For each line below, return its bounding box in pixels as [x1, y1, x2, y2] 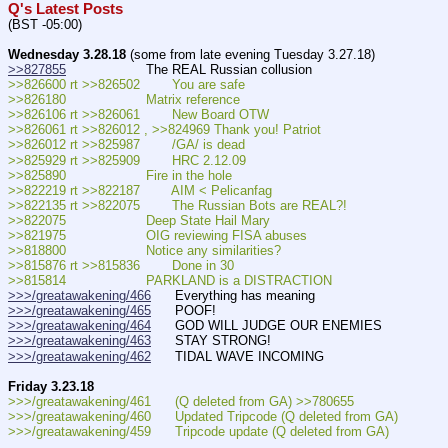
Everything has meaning [151, 288, 315, 304]
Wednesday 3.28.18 [8, 47, 126, 62]
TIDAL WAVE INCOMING [151, 348, 324, 364]
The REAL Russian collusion [66, 62, 312, 78]
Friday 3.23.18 [8, 378, 94, 394]
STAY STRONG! [151, 333, 279, 349]
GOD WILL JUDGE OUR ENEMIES [151, 318, 390, 334]
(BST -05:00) [8, 16, 82, 32]
